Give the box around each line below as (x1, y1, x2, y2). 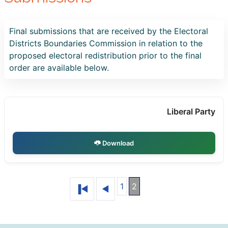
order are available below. (9, 63, 109, 73)
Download (101, 138, 134, 147)
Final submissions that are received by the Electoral (9, 26, 208, 36)
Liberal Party (167, 106, 215, 117)
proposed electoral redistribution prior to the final (9, 50, 202, 61)
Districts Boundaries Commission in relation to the (9, 38, 203, 48)
